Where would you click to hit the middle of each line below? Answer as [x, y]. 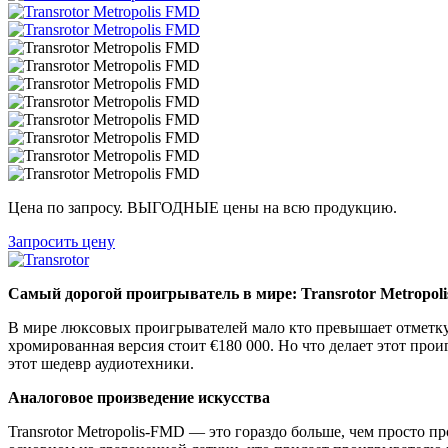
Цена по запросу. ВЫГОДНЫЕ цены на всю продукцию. [202, 207]
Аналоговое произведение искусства [139, 397]
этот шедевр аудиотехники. [101, 363]
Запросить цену [61, 241]
